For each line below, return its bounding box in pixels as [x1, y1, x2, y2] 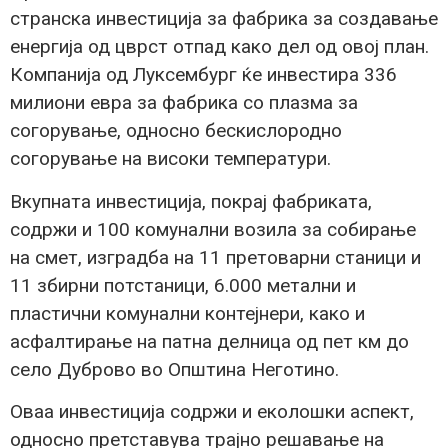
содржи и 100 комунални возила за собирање [10, 217, 416, 241]
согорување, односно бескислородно [10, 119, 342, 143]
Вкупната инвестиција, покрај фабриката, [10, 189, 372, 213]
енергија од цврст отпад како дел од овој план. [10, 35, 429, 59]
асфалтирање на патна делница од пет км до [10, 329, 409, 353]
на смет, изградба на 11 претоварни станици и [10, 245, 421, 269]
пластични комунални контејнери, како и [10, 301, 365, 325]
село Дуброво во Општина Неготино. [10, 357, 339, 381]
